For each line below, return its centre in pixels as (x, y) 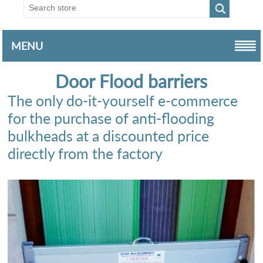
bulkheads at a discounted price (109, 136)
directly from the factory (85, 154)
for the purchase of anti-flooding (111, 118)
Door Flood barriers (131, 81)
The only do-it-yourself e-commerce (123, 101)
